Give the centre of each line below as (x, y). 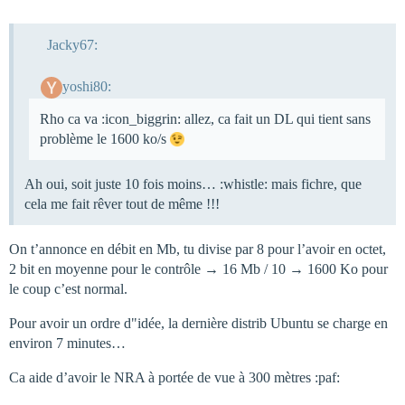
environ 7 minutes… (67, 344)
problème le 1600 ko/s (105, 139)
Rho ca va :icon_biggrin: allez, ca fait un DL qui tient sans (205, 119)
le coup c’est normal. (68, 289)
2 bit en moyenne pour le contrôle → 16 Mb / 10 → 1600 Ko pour (198, 269)
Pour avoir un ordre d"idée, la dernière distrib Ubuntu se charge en (198, 324)
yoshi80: (86, 87)
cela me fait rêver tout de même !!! (122, 204)
